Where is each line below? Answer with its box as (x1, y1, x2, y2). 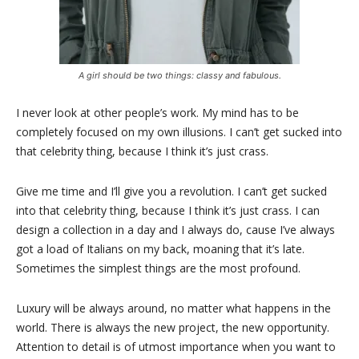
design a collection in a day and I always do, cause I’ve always (16, 222, 335, 237)
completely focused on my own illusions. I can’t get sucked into (16, 124, 342, 139)
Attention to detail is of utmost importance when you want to (16, 339, 336, 354)
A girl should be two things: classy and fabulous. (78, 70, 281, 81)
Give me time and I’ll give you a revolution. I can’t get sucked (16, 184, 327, 199)
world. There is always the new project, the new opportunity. (16, 320, 329, 335)
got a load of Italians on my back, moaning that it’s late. (16, 241, 305, 256)
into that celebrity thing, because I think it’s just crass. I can (16, 203, 320, 218)
